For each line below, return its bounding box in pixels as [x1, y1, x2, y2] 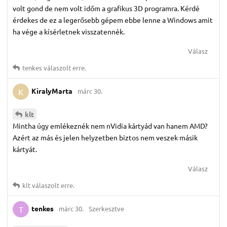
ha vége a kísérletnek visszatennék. [13, 27, 125, 36]
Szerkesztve [89, 204, 124, 213]
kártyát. [13, 144, 37, 154]
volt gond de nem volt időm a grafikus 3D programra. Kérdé [13, 4, 200, 13]
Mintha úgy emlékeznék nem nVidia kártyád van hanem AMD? [13, 121, 208, 131]
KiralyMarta [31, 86, 72, 95]
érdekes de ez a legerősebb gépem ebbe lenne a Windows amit [13, 15, 213, 25]
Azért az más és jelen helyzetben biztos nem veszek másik [13, 133, 198, 142]
